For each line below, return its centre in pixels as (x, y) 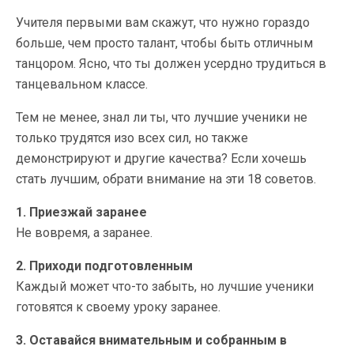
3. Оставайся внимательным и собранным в (151, 340)
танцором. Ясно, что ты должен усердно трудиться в (171, 63)
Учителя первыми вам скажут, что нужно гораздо (163, 22)
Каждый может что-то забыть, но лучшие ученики (165, 286)
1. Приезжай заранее (81, 212)
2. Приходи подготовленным (104, 265)
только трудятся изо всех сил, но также (132, 137)
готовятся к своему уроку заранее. (118, 307)
